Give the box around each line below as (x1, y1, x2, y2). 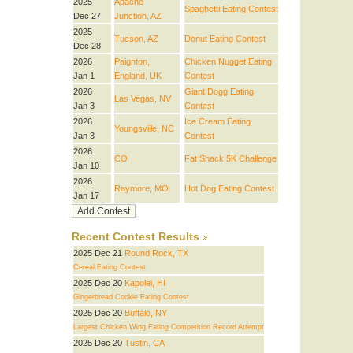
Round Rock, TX (124, 248, 188, 258)
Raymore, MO (113, 184, 169, 194)
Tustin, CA (124, 338, 165, 348)
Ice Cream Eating (184, 117, 251, 127)
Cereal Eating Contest (72, 263, 146, 272)
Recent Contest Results (71, 231, 199, 243)
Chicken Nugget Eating (184, 57, 272, 67)
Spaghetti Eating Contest (184, 4, 278, 14)
